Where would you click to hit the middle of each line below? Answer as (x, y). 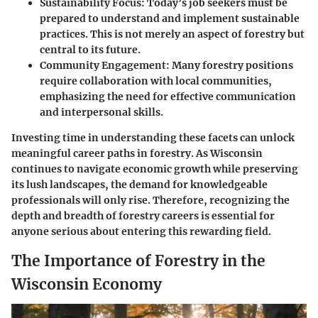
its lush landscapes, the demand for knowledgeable (139, 185)
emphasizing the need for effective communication (168, 97)
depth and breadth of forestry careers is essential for (143, 216)
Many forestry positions (231, 65)
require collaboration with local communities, (156, 81)
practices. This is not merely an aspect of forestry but (172, 34)
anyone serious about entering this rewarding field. (141, 231)
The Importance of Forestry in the (138, 261)
